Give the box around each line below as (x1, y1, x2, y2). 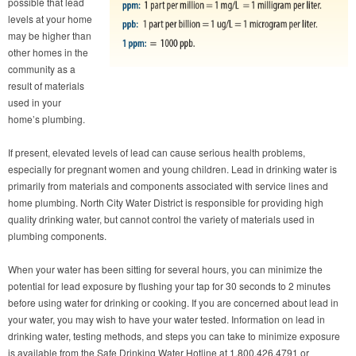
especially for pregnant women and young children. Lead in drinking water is (8, 161, 337, 176)
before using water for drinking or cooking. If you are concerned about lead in (8, 295, 339, 309)
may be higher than (8, 28, 91, 42)
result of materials (8, 78, 84, 92)
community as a (8, 61, 75, 75)
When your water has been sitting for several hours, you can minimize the (8, 261, 323, 276)
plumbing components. (8, 228, 106, 242)
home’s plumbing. (8, 111, 85, 126)
